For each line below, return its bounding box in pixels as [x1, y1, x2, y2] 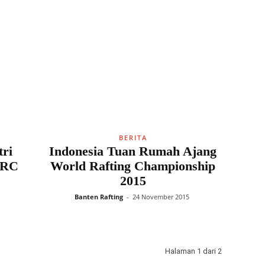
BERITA [118, 133, 147, 142]
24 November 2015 [132, 192, 189, 201]
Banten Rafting [75, 192, 123, 201]
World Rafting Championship [50, 159, 215, 173]
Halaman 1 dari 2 [164, 247, 222, 256]
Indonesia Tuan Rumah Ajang [49, 144, 216, 159]
